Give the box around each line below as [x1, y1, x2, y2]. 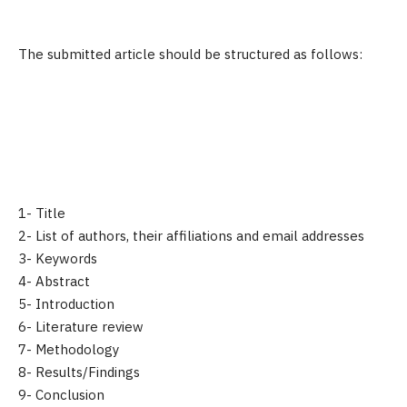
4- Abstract [18, 273, 90, 290]
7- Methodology [18, 341, 119, 358]
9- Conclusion [18, 386, 104, 403]
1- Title [18, 204, 65, 222]
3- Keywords [18, 250, 97, 267]
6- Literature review [18, 318, 144, 335]
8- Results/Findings [18, 363, 140, 381]
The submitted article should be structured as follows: [18, 45, 366, 63]
